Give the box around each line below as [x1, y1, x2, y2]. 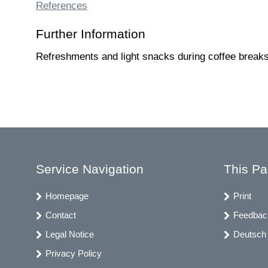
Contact [45, 209, 76, 220]
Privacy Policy [45, 248, 102, 258]
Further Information [36, 26, 145, 41]
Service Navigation [36, 162, 144, 176]
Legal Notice [45, 229, 94, 239]
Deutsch [233, 229, 266, 239]
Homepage [45, 190, 89, 201]
